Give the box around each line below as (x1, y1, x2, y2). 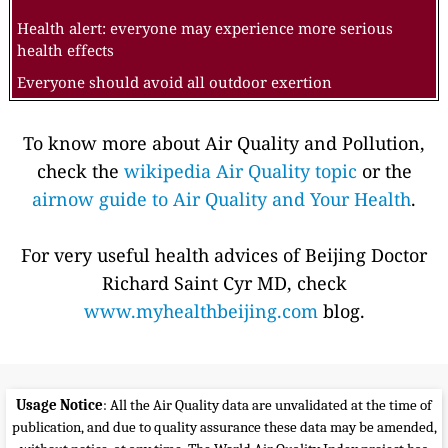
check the (36, 159, 124, 184)
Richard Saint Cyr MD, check (101, 271, 347, 296)
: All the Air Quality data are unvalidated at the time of (103, 396, 432, 415)
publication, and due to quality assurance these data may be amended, (11, 418, 437, 437)
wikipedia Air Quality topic (123, 159, 357, 184)
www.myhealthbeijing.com (83, 299, 318, 324)
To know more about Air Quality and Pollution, (23, 131, 425, 156)
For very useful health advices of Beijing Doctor (21, 243, 427, 268)
